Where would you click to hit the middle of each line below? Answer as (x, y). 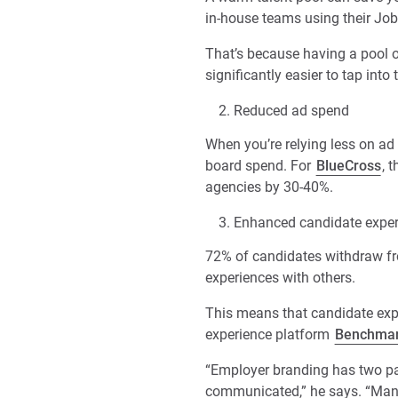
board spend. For (260, 166)
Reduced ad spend (291, 111)
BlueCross (348, 166)
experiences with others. (280, 278)
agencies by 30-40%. (269, 187)
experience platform (269, 334)
